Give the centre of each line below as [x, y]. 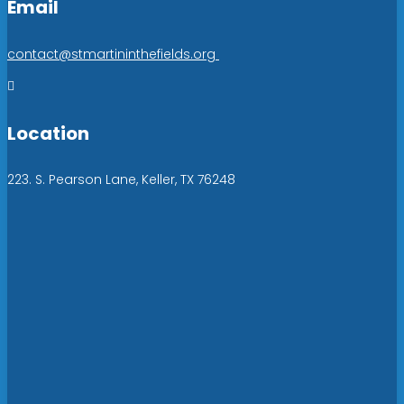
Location [48, 133]
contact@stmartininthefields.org [113, 55]
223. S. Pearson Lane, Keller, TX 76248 [121, 180]
